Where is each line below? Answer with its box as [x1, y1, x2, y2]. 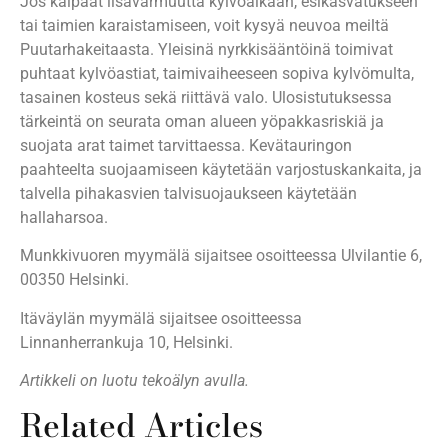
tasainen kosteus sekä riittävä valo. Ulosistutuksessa [20, 87, 392, 107]
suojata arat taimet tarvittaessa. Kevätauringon [20, 135, 352, 155]
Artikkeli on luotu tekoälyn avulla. [20, 371, 249, 391]
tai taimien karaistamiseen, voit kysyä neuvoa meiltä [20, 15, 389, 35]
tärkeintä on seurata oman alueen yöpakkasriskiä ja [20, 111, 384, 131]
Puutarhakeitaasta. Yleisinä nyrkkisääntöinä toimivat [20, 39, 393, 59]
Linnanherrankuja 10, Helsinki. [20, 332, 233, 352]
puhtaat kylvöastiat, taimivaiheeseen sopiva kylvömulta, [20, 63, 414, 83]
